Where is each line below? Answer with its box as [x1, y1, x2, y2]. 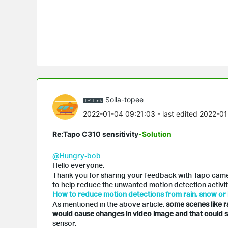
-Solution [138, 129, 172, 138]
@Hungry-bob [52, 151, 101, 160]
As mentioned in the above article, [52, 199, 166, 208]
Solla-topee [105, 95, 144, 104]
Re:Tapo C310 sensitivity [52, 129, 138, 138]
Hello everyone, [52, 160, 104, 169]
